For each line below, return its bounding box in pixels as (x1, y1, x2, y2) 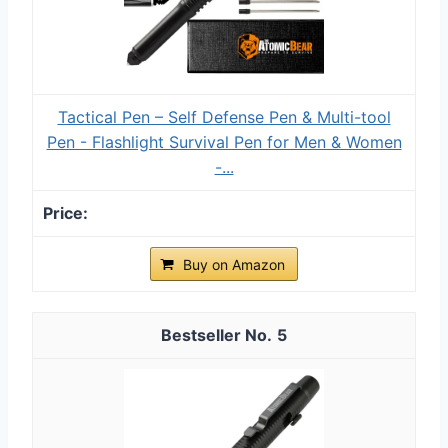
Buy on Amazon (183, 256, 285, 274)
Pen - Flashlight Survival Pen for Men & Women (46, 132, 402, 153)
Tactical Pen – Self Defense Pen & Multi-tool (57, 107, 391, 128)
